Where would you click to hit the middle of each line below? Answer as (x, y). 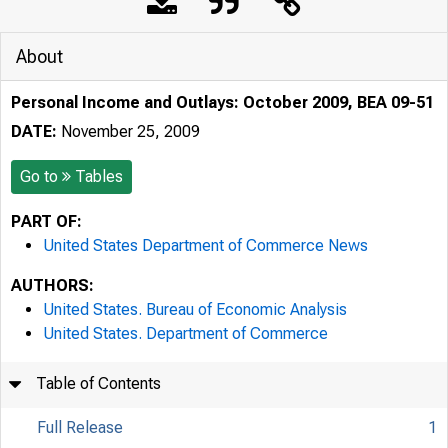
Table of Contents (99, 383)
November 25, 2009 (128, 131)
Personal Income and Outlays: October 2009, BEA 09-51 (222, 102)
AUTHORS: (52, 285)
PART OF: (46, 221)
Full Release (80, 427)
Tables (99, 176)
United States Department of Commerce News (205, 245)
